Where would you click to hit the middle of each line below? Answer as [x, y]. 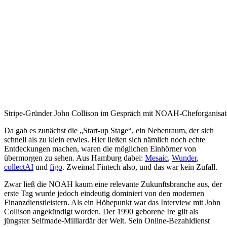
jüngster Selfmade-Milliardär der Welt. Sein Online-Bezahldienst [107, 221]
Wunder [184, 158]
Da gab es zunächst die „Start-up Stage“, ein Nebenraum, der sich [109, 131]
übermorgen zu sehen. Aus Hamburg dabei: [74, 158]
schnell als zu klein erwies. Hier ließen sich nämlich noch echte [105, 140]
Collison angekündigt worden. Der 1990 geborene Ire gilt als [101, 212]
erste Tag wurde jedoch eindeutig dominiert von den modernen [104, 194]
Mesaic [156, 158]
